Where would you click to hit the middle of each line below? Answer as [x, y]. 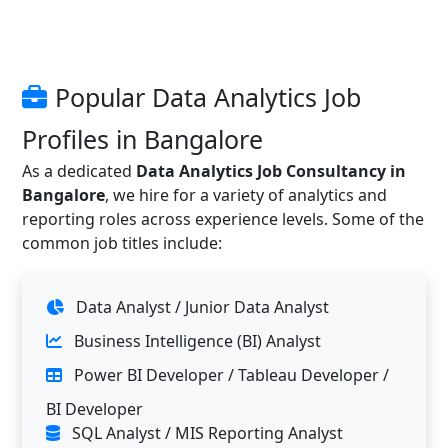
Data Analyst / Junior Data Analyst [200, 307]
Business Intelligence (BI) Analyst [195, 341]
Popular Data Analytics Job [208, 97]
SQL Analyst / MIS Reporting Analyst [205, 433]
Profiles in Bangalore [142, 139]
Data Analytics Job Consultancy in [271, 171]
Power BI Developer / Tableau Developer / [229, 375]
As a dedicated [79, 171]
